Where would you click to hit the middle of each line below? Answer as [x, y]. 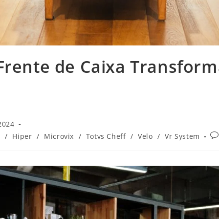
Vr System [182, 136]
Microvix [59, 136]
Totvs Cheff [106, 136]
